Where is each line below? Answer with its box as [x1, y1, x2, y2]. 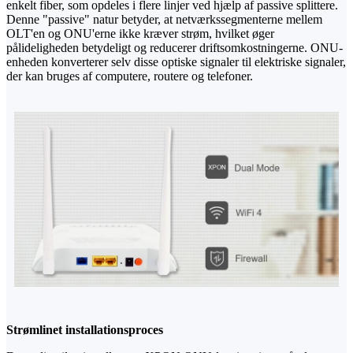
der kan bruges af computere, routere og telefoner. [6, 69, 253, 83]
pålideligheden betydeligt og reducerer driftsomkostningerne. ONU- [6, 40, 343, 54]
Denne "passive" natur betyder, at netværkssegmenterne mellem [6, 12, 322, 26]
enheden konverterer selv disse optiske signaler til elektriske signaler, [6, 54, 346, 69]
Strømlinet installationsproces [6, 323, 163, 337]
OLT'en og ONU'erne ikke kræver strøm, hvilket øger [6, 26, 274, 40]
